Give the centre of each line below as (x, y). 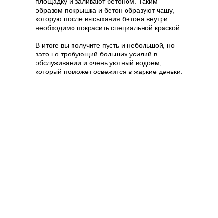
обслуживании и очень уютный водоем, (99, 63)
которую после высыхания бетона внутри (102, 19)
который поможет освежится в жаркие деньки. (109, 71)
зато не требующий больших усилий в (96, 54)
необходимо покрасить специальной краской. (109, 27)
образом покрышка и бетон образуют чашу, (105, 10)
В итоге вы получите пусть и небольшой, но (105, 45)
